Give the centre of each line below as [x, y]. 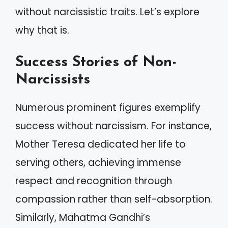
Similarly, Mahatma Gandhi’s [83, 218]
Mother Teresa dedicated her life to [101, 144]
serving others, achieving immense [98, 163]
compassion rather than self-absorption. [114, 199]
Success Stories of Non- [96, 62]
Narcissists [53, 80]
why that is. [42, 30]
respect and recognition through [94, 181]
